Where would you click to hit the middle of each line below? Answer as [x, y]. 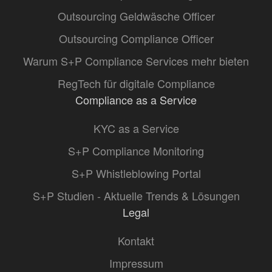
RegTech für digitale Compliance [136, 83]
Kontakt [136, 240]
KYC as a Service [136, 128]
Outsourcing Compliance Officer [136, 38]
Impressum [136, 263]
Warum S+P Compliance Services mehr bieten [136, 61]
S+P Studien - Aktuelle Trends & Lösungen [136, 195]
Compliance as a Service [136, 100]
